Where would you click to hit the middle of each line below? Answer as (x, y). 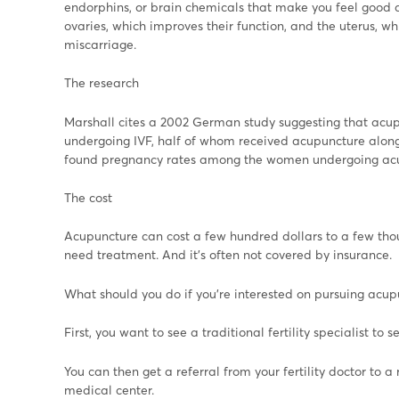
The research (102, 83)
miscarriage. (100, 44)
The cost (88, 197)
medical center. (109, 389)
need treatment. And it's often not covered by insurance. (228, 255)
